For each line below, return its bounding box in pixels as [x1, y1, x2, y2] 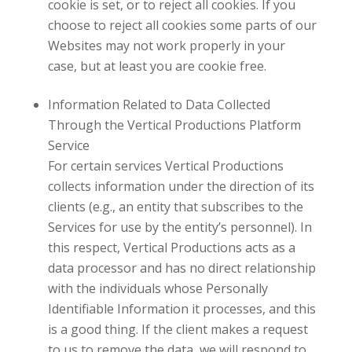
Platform [245, 115, 301, 134]
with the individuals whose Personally [47, 279, 268, 297]
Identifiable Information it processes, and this [47, 299, 316, 317]
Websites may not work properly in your [47, 36, 285, 54]
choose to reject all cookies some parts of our [47, 16, 317, 34]
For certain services [47, 156, 162, 174]
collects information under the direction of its [47, 177, 314, 195]
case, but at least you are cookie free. [47, 57, 266, 75]
